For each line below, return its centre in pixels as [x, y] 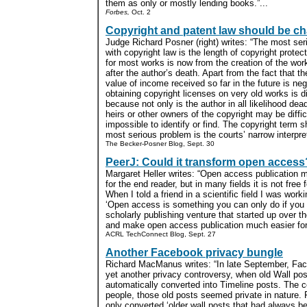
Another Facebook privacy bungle [194, 252]
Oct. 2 [140, 12]
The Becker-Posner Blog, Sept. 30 [160, 143]
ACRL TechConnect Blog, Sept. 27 [161, 234]
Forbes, [118, 12]
